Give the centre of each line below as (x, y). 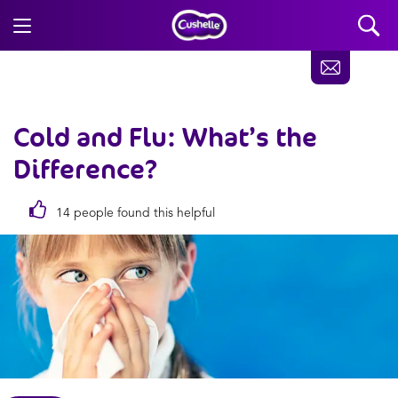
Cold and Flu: (98, 137)
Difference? (85, 169)
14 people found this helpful (134, 212)
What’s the (250, 137)
